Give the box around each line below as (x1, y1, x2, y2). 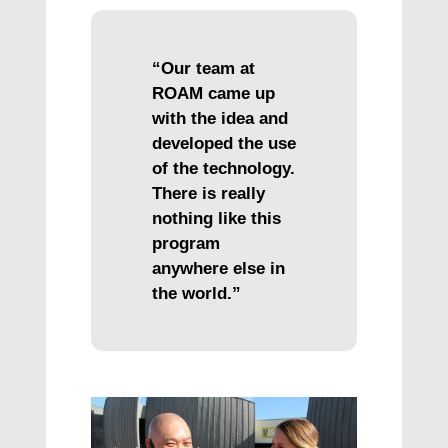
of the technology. (151, 158, 295, 178)
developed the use (151, 133, 296, 153)
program (151, 233, 220, 253)
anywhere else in (151, 258, 285, 278)
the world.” (151, 283, 241, 303)
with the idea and (151, 108, 288, 128)
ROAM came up (151, 83, 275, 103)
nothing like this (151, 208, 281, 228)
